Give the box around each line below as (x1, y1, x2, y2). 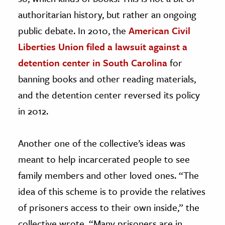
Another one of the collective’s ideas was (18, 136, 185, 150)
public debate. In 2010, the (18, 24, 129, 38)
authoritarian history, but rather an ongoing (18, 8, 196, 22)
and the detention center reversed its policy (18, 88, 200, 102)
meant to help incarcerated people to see (18, 152, 190, 166)
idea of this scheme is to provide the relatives (18, 184, 205, 198)
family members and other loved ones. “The (18, 168, 199, 182)
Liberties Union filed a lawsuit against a (18, 40, 187, 54)
